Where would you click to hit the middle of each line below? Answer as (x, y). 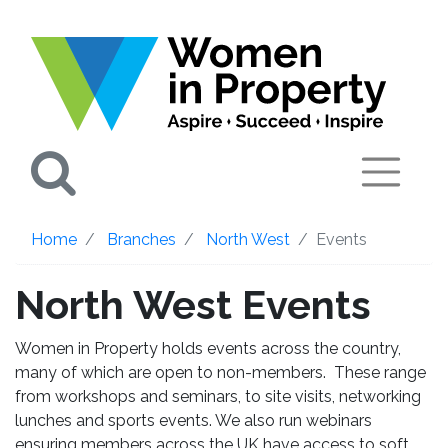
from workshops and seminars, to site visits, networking (218, 396)
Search (140, 170)
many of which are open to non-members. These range (220, 372)
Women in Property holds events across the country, (208, 348)
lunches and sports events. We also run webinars (193, 420)
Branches (141, 239)
